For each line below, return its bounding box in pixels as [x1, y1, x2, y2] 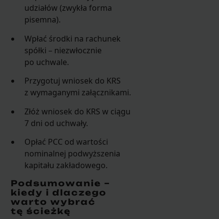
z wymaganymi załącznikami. [24, 87, 131, 98]
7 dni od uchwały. [24, 117, 88, 129]
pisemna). [24, 14, 61, 25]
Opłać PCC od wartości [24, 136, 109, 148]
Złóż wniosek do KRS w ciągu [24, 106, 131, 117]
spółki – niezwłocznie [24, 44, 102, 56]
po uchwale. [24, 56, 69, 67]
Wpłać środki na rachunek [24, 33, 121, 44]
